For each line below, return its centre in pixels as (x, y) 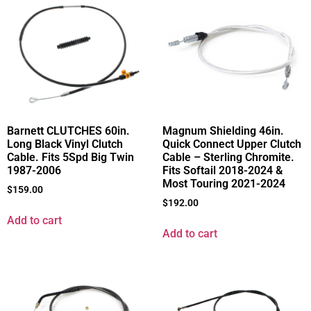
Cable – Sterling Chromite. (228, 158)
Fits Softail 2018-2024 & (222, 171)
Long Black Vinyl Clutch (65, 144)
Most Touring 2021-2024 (224, 184)
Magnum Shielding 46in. (223, 131)
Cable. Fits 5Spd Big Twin (70, 158)
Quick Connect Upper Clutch (232, 144)
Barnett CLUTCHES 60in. (68, 131)
